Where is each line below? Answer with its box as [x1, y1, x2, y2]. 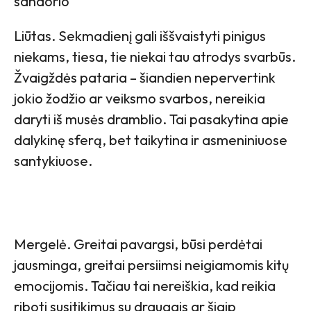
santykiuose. [14, 151, 92, 169]
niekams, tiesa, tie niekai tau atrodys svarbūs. [14, 47, 296, 65]
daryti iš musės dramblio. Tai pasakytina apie [14, 110, 289, 128]
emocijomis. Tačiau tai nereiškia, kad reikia [14, 276, 276, 294]
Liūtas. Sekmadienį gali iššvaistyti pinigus [14, 26, 266, 44]
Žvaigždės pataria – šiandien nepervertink [14, 68, 276, 86]
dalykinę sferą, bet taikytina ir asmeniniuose [14, 131, 287, 149]
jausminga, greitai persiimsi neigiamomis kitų [14, 255, 289, 274]
